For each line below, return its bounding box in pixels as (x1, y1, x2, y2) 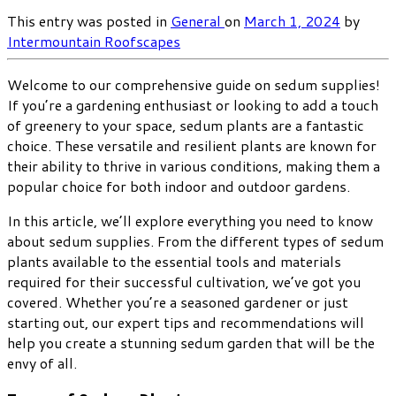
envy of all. (7, 352, 77, 373)
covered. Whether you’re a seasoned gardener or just (7, 291, 348, 312)
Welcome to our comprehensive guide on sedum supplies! (7, 73, 380, 95)
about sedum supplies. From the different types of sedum (7, 230, 384, 251)
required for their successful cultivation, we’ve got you (7, 270, 361, 292)
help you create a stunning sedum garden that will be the (7, 331, 375, 353)
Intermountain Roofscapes (7, 30, 180, 51)
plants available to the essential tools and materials (7, 250, 341, 271)
